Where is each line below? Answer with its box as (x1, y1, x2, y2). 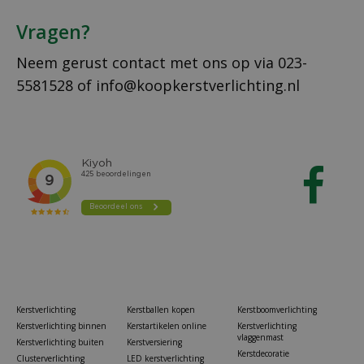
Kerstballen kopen (126, 304, 195, 316)
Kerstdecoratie (236, 348, 289, 360)
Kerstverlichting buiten (16, 336, 104, 349)
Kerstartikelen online (126, 320, 206, 332)
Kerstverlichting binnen (16, 320, 106, 332)
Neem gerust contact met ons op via (16, 53, 278, 73)
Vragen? (16, 19, 90, 45)
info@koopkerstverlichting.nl (96, 76, 300, 96)
